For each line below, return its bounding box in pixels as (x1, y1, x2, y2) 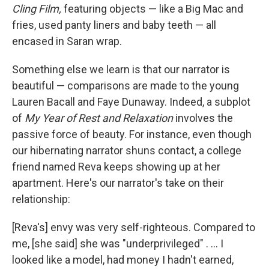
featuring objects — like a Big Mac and (61, 2, 243, 15)
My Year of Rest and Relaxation (25, 112, 173, 124)
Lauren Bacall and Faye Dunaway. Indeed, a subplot (12, 95, 250, 108)
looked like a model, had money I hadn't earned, (12, 253, 234, 266)
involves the (173, 112, 233, 124)
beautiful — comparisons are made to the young (12, 79, 239, 92)
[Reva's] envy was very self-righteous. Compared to (12, 221, 255, 234)
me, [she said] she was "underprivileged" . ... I (12, 237, 223, 250)
